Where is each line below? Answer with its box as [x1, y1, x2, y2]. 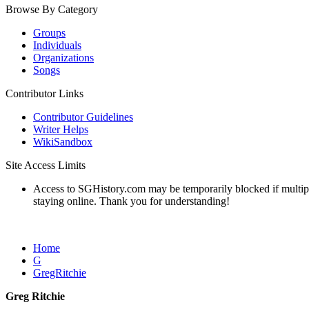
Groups [33, 27, 66, 39]
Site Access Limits [6, 159, 86, 171]
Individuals [33, 39, 81, 51]
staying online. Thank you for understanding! [33, 195, 230, 207]
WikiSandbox [33, 136, 92, 148]
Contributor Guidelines [33, 111, 133, 123]
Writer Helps [33, 123, 88, 135]
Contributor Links [6, 88, 83, 99]
